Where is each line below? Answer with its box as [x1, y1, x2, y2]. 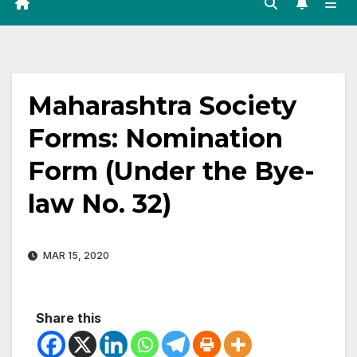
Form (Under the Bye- [28, 155, 315, 187]
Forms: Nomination [28, 123, 283, 155]
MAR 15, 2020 [41, 249, 109, 262]
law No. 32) [28, 188, 171, 220]
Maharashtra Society [28, 90, 296, 122]
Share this [36, 310, 101, 327]
